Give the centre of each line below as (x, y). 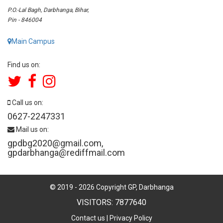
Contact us (88, 218)
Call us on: (27, 102)
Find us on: (24, 64)
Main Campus (33, 41)
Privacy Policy (131, 218)
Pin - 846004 (25, 20)
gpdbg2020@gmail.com (55, 143)
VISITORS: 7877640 (111, 202)
